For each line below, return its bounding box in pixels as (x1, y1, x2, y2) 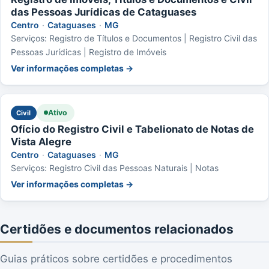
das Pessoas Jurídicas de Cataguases (11, 5, 196, 18)
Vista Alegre (11, 135, 71, 148)
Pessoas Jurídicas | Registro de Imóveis (11, 46, 166, 57)
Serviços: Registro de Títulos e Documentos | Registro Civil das (11, 32, 257, 43)
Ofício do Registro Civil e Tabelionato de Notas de (11, 122, 254, 135)
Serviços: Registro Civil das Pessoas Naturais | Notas (11, 162, 219, 173)
